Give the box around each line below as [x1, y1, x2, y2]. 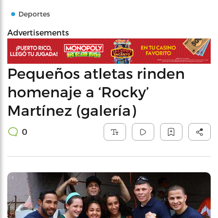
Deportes [18, 10, 50, 18]
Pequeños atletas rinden [7, 64, 185, 82]
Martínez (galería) [7, 101, 136, 119]
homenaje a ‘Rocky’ [7, 82, 149, 100]
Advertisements [7, 28, 69, 37]
